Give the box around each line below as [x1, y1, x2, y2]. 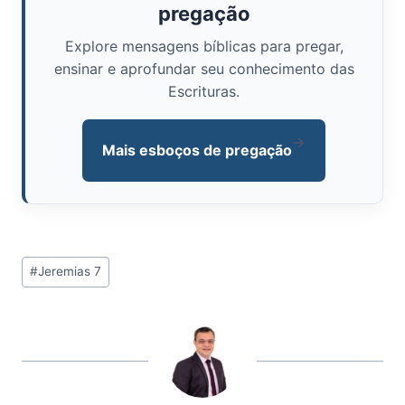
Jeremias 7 [38, 264, 102, 279]
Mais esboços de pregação [102, 141, 292, 160]
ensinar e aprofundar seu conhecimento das [53, 60, 354, 79]
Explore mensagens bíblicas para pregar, [64, 37, 344, 56]
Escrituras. [168, 82, 240, 101]
